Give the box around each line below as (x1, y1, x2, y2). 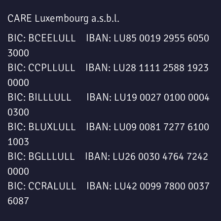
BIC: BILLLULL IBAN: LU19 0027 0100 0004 (7, 91, 210, 104)
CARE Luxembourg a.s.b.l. (7, 12, 119, 25)
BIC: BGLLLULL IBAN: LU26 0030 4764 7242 (7, 150, 208, 163)
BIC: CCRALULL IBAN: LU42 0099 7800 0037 (7, 180, 210, 193)
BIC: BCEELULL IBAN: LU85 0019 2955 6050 (7, 32, 209, 45)
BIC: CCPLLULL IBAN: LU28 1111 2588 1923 (7, 61, 209, 74)
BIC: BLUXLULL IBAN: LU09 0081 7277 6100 (7, 120, 209, 134)
